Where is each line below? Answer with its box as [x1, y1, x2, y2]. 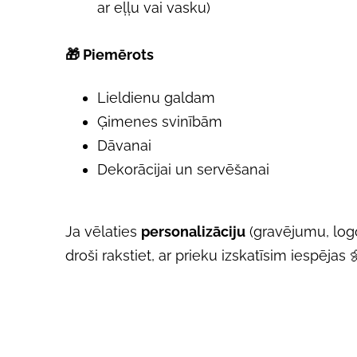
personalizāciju [141, 222, 245, 240]
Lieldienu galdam [97, 88, 215, 106]
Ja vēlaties [65, 222, 141, 240]
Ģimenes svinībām [97, 112, 222, 130]
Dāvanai [97, 136, 151, 154]
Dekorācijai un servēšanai [97, 160, 269, 178]
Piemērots [83, 45, 154, 63]
